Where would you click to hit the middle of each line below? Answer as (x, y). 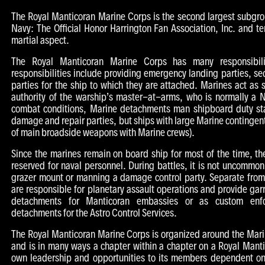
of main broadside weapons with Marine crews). (103, 132)
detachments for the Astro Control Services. (94, 213)
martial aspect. (40, 40)
